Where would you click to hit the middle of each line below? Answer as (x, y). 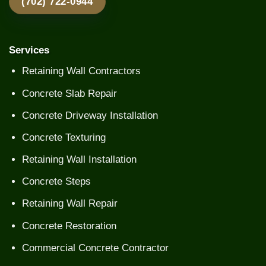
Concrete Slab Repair (70, 93)
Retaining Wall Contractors (82, 71)
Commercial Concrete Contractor (96, 248)
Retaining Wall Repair (70, 204)
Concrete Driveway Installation (90, 115)
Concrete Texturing (64, 137)
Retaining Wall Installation (80, 160)
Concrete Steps (57, 182)
